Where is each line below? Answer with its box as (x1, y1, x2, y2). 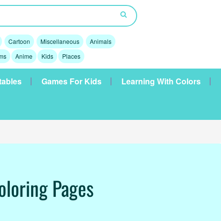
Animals (89, 37, 111, 45)
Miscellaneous (40, 37, 79, 45)
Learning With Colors (121, 75, 201, 87)
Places (62, 52, 80, 60)
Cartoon (8, 37, 30, 45)
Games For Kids (41, 75, 102, 87)
